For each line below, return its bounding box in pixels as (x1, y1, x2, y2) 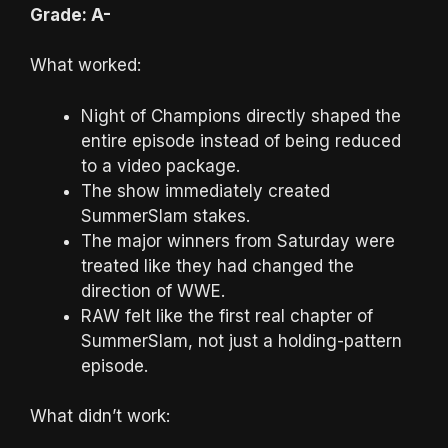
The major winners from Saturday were (81, 230, 395, 251)
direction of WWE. (81, 280, 225, 301)
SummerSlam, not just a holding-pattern (81, 330, 402, 351)
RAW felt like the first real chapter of (81, 305, 373, 326)
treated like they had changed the (81, 255, 354, 276)
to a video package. (81, 155, 240, 176)
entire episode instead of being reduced (81, 130, 401, 151)
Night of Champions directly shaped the (81, 105, 401, 126)
